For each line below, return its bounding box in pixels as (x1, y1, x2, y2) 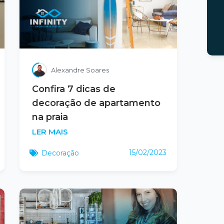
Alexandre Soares (50, 65, 109, 74)
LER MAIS (31, 126, 68, 136)
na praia (31, 111, 68, 122)
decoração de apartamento (31, 97, 160, 108)
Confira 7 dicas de (31, 83, 115, 94)
